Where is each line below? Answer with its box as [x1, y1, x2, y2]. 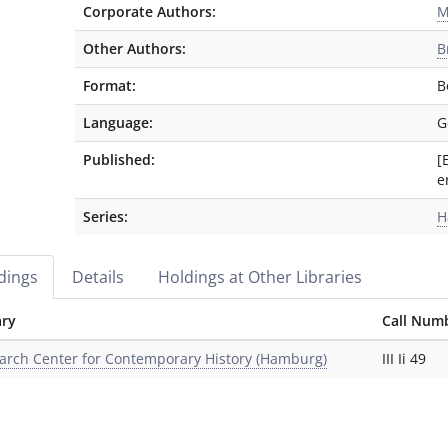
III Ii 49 [382, 349, 426, 368]
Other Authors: [83, 39, 186, 58]
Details [72, 266, 124, 288]
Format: [83, 76, 136, 95]
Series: [83, 207, 128, 226]
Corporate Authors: [83, 2, 216, 21]
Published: [83, 150, 155, 169]
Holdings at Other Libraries [158, 266, 362, 288]
